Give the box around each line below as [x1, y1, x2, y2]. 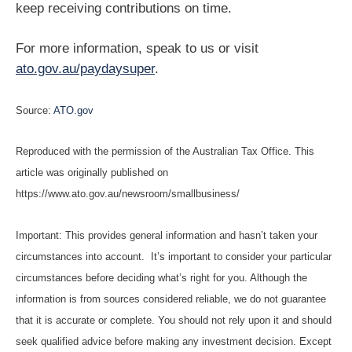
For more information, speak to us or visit [16, 41, 258, 57]
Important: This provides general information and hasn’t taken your [16, 229, 317, 241]
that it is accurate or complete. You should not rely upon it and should [16, 313, 332, 326]
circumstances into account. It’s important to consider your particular [16, 250, 332, 262]
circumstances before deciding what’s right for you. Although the [16, 271, 307, 284]
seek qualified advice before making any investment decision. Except [16, 335, 332, 347]
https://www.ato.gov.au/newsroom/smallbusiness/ [16, 188, 240, 200]
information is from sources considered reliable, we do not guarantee [16, 292, 326, 305]
